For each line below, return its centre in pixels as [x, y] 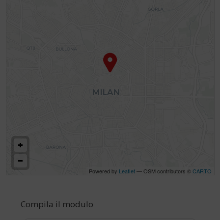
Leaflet [127, 171]
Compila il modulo [57, 204]
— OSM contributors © [164, 171]
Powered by [104, 171]
